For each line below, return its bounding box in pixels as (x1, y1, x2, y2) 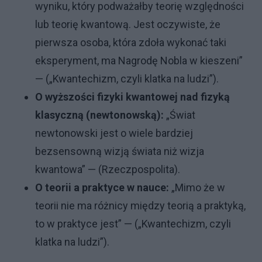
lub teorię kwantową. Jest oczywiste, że (35, 18, 220, 31)
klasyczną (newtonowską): (35, 109, 164, 122)
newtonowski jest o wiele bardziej (35, 127, 193, 140)
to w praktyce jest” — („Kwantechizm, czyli (35, 218, 231, 230)
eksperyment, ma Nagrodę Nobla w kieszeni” (35, 54, 243, 67)
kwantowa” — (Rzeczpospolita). (35, 163, 180, 176)
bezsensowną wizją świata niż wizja (35, 145, 204, 158)
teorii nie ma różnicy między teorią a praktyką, (35, 199, 246, 212)
